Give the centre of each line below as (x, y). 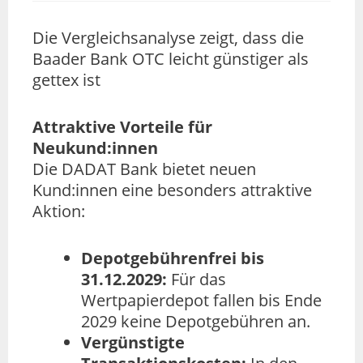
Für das (196, 280)
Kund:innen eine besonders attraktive (172, 190)
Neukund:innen (95, 148)
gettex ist (66, 80)
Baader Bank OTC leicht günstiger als (171, 59)
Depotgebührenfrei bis (173, 258)
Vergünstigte (133, 343)
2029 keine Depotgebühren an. (196, 322)
